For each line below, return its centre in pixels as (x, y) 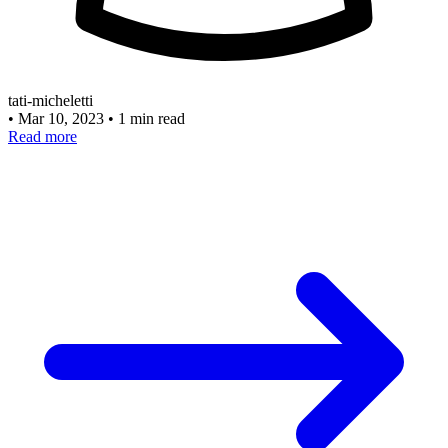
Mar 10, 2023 (63, 118)
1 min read (151, 118)
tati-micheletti (50, 100)
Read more (42, 136)
